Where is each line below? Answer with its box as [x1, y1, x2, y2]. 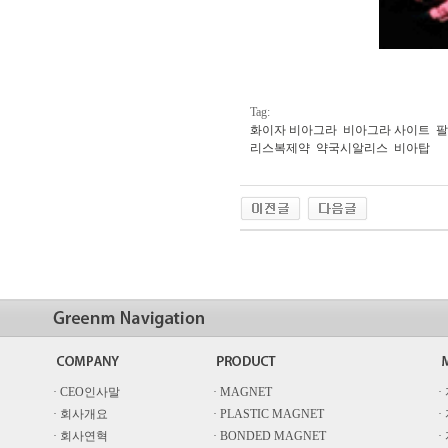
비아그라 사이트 [343, 123, 430, 138]
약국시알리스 [316, 141, 388, 156]
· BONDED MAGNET [213, 429, 326, 443]
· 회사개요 [53, 407, 108, 421]
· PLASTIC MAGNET [213, 407, 324, 421]
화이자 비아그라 [250, 123, 337, 138]
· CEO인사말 [53, 385, 120, 399]
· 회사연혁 [53, 429, 108, 443]
